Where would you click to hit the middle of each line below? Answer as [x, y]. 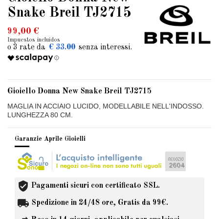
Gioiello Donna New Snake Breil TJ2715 [79, 91]
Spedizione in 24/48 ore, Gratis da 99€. [100, 203]
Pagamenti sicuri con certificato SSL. [96, 186]
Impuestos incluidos [34, 40]
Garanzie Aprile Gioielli [50, 139]
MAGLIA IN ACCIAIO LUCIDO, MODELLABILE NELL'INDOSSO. [106, 106]
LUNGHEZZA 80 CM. [40, 115]
